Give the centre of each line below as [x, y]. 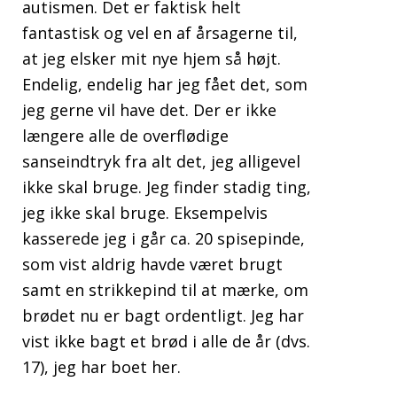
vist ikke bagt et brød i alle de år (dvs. [166, 342]
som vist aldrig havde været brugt [152, 265]
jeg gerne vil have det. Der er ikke [149, 110]
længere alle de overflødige [125, 136]
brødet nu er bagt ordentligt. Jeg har [163, 316]
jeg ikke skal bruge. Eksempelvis [145, 213]
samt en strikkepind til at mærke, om [165, 290]
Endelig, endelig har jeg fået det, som [165, 85]
